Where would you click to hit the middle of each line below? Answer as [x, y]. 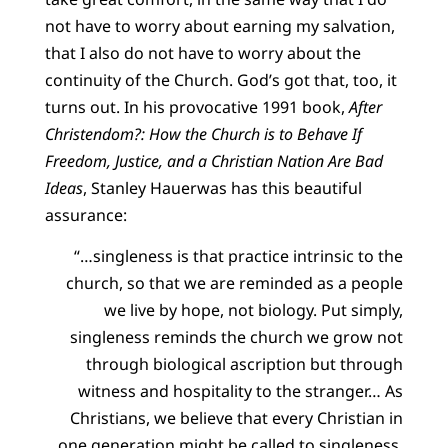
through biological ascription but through [245, 364]
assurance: [85, 214]
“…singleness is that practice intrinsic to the [239, 256]
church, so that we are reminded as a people [235, 283]
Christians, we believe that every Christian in [237, 418]
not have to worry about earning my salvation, [219, 25]
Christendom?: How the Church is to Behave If [203, 133]
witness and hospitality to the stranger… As [241, 391]
